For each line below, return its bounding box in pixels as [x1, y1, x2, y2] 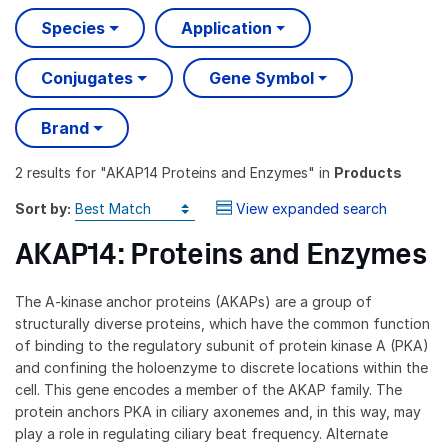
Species [41, 18, 105, 39]
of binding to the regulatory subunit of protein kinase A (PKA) [15, 336, 429, 354]
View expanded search [235, 199, 387, 217]
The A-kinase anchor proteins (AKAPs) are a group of [15, 292, 372, 310]
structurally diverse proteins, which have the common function [15, 314, 430, 332]
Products [334, 163, 402, 181]
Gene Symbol [208, 68, 314, 89]
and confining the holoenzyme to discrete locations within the [15, 358, 428, 376]
